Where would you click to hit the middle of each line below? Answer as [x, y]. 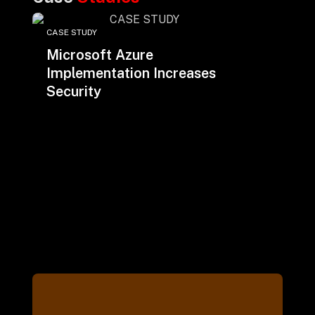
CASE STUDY [71, 32]
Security [73, 91]
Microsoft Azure [99, 55]
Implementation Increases [131, 73]
